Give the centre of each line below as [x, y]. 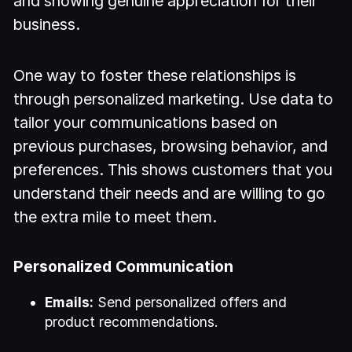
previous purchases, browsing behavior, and [171, 146]
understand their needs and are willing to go [170, 193]
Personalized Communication [124, 267]
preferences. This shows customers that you [173, 169]
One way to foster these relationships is [155, 75]
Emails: [70, 302]
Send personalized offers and [191, 302]
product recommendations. [132, 321]
